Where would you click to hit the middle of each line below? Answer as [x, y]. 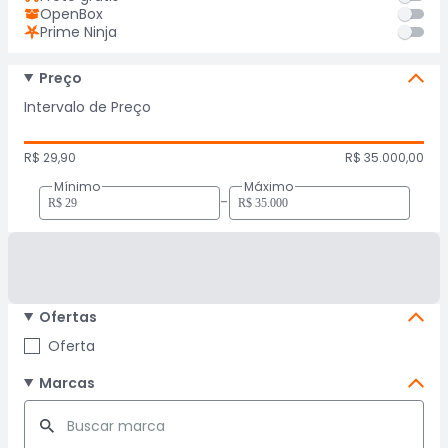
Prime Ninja [78, 32]
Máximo [268, 186]
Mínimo [76, 186]
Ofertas [67, 317]
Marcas [66, 383]
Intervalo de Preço [87, 107]
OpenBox [71, 14]
